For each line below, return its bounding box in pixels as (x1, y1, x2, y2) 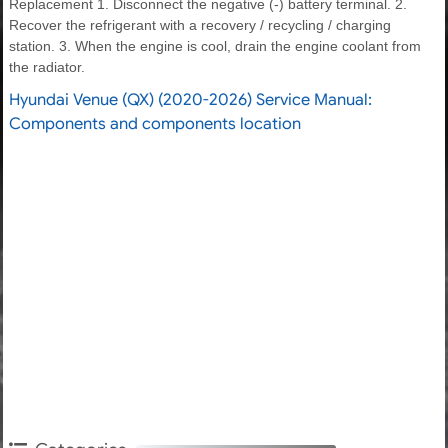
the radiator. (9, 59, 85, 76)
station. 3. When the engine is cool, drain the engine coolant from (9, 38, 421, 55)
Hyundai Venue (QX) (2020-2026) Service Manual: (9, 90, 372, 111)
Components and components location (9, 114, 301, 135)
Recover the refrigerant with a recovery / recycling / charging (9, 17, 391, 34)
